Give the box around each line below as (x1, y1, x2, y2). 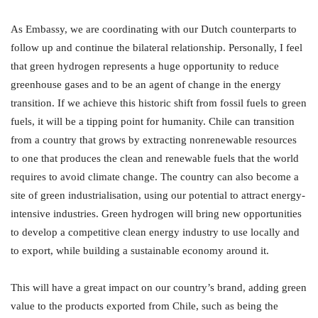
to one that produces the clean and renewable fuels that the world (11, 153, 299, 165)
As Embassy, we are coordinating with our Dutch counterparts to (11, 23, 297, 35)
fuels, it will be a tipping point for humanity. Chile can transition (11, 116, 295, 128)
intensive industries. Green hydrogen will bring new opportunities (11, 208, 302, 220)
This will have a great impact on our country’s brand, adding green (11, 282, 307, 294)
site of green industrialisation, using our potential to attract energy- (11, 190, 305, 202)
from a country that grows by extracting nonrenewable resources (11, 134, 297, 146)
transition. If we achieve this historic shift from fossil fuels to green (11, 97, 307, 109)
